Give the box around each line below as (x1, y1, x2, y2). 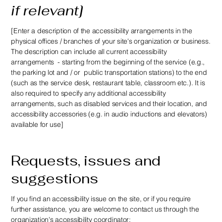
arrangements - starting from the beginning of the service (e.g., (11, 57, 205, 66)
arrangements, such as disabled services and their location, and (11, 99, 207, 108)
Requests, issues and (11, 152, 161, 170)
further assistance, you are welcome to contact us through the (11, 204, 199, 214)
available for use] (11, 119, 63, 129)
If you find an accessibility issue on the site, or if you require (11, 194, 191, 203)
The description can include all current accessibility (11, 47, 167, 56)
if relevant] (11, 1, 84, 19)
